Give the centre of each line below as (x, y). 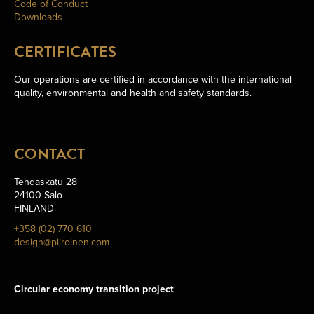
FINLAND (34, 208)
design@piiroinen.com (62, 242)
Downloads (38, 17)
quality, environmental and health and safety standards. (133, 93)
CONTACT (49, 153)
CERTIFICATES (65, 51)
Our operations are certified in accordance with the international (153, 79)
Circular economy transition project (94, 289)
